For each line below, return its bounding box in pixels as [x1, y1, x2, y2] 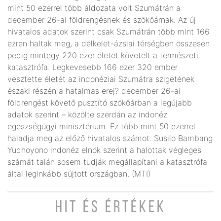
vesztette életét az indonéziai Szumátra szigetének [7, 74, 194, 84]
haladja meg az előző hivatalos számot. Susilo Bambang [7, 133, 213, 143]
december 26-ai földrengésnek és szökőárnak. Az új [7, 14, 196, 25]
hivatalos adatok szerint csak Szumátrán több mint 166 [7, 26, 210, 37]
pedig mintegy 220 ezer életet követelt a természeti [7, 50, 198, 60]
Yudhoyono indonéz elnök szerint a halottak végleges [7, 145, 201, 155]
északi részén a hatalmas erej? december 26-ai [7, 85, 181, 96]
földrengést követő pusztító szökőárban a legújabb [7, 97, 192, 108]
